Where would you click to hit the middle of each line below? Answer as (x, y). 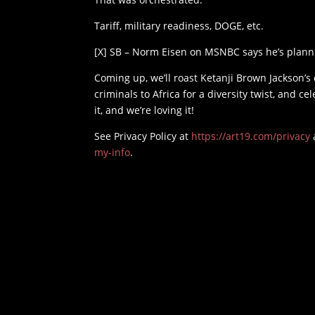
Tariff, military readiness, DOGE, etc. (179, 26)
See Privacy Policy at (143, 136)
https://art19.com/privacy (251, 136)
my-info (112, 153)
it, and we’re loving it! (144, 110)
